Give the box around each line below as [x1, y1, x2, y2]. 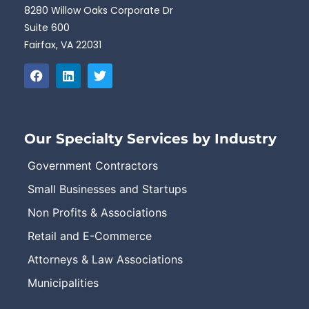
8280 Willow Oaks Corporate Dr [24, 3, 173, 17]
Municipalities [28, 276, 99, 290]
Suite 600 [24, 20, 70, 34]
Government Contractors [28, 159, 158, 173]
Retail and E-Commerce [28, 229, 152, 243]
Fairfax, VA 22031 [24, 37, 101, 52]
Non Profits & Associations [28, 206, 167, 220]
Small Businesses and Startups [28, 182, 187, 197]
